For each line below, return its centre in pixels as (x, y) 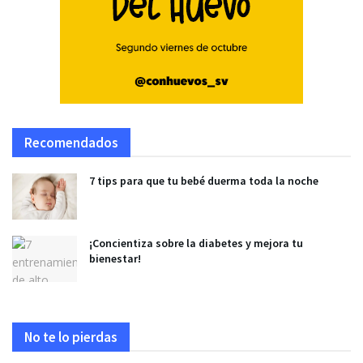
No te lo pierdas (71, 337)
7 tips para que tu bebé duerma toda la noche (204, 181)
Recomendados (71, 143)
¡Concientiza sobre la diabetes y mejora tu (196, 243)
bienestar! (115, 259)
